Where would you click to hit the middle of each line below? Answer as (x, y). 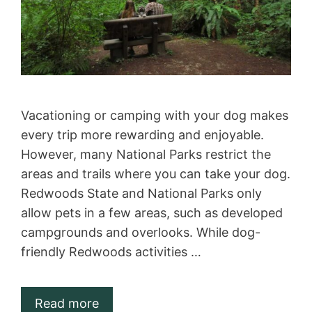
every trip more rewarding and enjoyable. (142, 135)
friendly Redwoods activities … (111, 252)
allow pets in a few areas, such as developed (152, 213)
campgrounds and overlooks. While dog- (141, 233)
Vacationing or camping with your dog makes (155, 116)
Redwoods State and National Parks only (141, 194)
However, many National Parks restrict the (146, 155)
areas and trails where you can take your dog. (156, 174)
